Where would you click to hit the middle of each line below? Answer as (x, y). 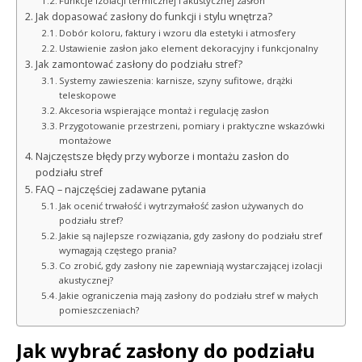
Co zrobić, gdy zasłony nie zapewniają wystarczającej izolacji (191, 265)
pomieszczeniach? (99, 309)
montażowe (86, 140)
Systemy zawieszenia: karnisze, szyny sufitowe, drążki (176, 80)
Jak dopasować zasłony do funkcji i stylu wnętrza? (154, 16)
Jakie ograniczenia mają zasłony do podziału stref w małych (189, 295)
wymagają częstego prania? (118, 250)
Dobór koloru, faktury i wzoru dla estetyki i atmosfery (178, 32)
